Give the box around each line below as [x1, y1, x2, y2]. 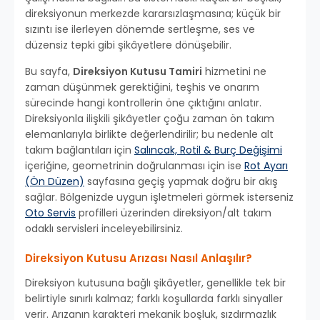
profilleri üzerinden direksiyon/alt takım [76, 206, 271, 221]
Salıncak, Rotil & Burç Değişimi [134, 143, 282, 158]
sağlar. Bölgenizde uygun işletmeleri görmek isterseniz [25, 190, 294, 205]
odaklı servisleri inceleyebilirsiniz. [25, 221, 183, 236]
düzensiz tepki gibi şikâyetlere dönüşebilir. [25, 38, 231, 53]
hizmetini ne [202, 64, 266, 79]
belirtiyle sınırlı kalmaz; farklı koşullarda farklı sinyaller [25, 291, 283, 306]
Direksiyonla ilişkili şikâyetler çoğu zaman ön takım [25, 111, 274, 126]
